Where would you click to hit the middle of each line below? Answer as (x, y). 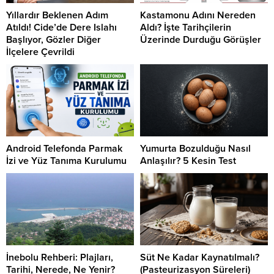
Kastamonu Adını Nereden (198, 16)
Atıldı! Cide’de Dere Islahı (61, 28)
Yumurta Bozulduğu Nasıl (195, 148)
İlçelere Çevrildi (40, 52)
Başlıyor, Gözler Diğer (54, 40)
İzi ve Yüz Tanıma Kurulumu (66, 161)
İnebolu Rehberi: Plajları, (60, 257)
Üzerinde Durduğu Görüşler (201, 40)
